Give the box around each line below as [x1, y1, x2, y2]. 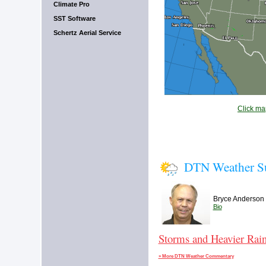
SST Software [53, 15, 96, 22]
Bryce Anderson [213, 194, 264, 203]
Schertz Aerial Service [53, 29, 121, 36]
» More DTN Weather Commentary [158, 253, 234, 259]
